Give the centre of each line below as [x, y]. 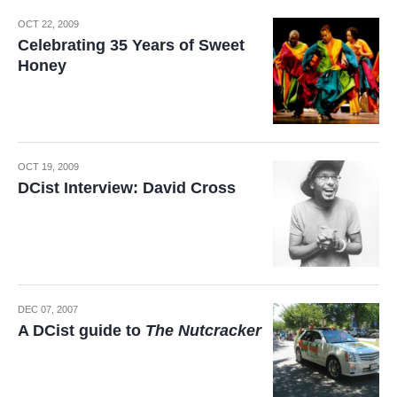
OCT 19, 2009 [48, 167]
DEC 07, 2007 [48, 309]
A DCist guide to [82, 331]
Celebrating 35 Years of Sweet [131, 45]
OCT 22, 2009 [48, 24]
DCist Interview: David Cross [127, 188]
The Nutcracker [203, 331]
